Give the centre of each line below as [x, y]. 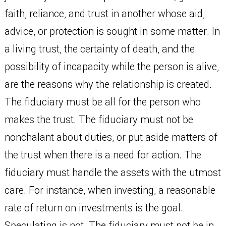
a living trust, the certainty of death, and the [99, 49]
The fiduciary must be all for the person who [102, 102]
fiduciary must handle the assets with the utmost [112, 173]
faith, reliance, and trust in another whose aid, [104, 14]
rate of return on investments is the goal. [94, 208]
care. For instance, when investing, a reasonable [110, 190]
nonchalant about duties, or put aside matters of [111, 137]
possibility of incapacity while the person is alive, [111, 67]
